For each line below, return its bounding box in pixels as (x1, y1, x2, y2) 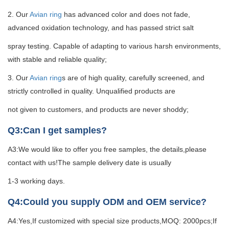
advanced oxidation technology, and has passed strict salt (8, 24, 196, 32)
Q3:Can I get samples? (8, 125, 107, 136)
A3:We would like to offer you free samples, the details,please (8, 145, 207, 154)
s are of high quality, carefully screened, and (62, 74, 204, 82)
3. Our (8, 74, 30, 82)
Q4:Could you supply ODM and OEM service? (8, 197, 207, 208)
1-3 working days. (8, 177, 65, 186)
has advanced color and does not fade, (62, 10, 190, 19)
